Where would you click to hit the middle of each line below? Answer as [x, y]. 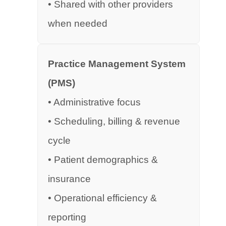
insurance [69, 179]
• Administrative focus [94, 102]
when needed [78, 23]
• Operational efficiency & [102, 198]
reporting [67, 217]
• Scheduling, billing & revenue [114, 121]
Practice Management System [117, 64]
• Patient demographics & [103, 160]
